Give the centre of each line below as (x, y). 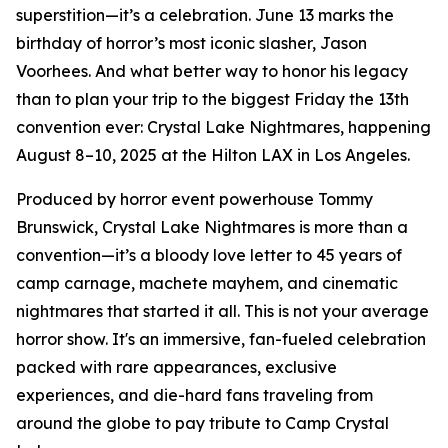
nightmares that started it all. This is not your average (222, 311)
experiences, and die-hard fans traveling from (194, 395)
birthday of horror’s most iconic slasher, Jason (191, 43)
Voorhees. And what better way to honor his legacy (212, 71)
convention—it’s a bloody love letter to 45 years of (209, 255)
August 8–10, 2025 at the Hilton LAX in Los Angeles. (213, 155)
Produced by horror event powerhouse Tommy (194, 199)
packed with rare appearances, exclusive (176, 367)
